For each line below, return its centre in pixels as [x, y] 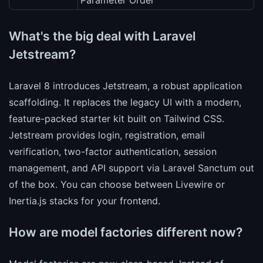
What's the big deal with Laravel [102, 36]
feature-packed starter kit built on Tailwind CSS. [117, 118]
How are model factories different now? [126, 232]
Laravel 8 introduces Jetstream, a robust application [125, 85]
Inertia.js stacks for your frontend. [85, 200]
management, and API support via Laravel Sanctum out [131, 168]
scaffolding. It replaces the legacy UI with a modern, [125, 102]
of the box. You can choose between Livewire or [117, 184]
